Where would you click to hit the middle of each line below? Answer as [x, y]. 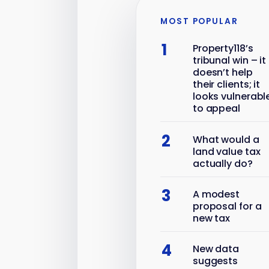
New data [216, 249]
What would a [226, 139]
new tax [211, 219]
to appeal [216, 109]
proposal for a [227, 207]
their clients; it [226, 85]
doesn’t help [222, 73]
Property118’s [223, 49]
